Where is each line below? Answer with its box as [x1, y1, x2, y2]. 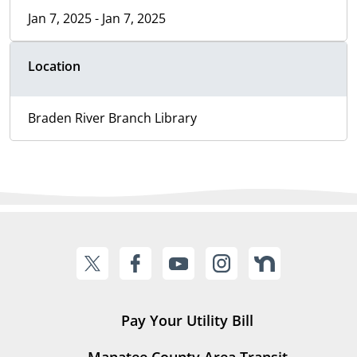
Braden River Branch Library [28, 109, 197, 127]
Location [28, 57, 80, 76]
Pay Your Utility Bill [121, 311, 253, 331]
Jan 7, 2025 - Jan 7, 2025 [28, 10, 166, 28]
